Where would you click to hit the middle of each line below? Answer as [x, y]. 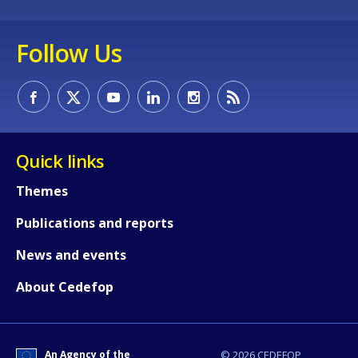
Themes [42, 191]
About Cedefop [65, 287]
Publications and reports [95, 223]
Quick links [60, 161]
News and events [71, 255]
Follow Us [69, 54]
